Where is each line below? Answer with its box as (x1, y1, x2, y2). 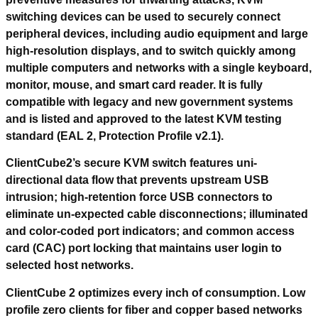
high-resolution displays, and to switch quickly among (6, 44, 296, 57)
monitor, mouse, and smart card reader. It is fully (6, 78, 263, 91)
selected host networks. (6, 259, 133, 272)
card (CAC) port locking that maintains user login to (6, 242, 282, 255)
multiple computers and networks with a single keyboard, (6, 61, 312, 74)
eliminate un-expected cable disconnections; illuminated (6, 208, 308, 221)
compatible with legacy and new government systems (6, 95, 293, 108)
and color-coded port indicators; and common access (6, 225, 295, 238)
